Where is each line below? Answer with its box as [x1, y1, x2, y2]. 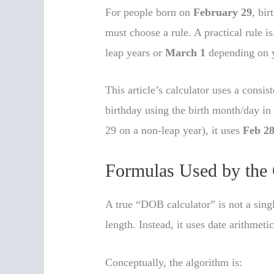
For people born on [105, 6, 194, 18]
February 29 [193, 6, 253, 18]
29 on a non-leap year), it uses [105, 124, 243, 137]
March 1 [165, 46, 206, 59]
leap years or [105, 46, 166, 59]
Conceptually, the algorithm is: [105, 256, 243, 268]
